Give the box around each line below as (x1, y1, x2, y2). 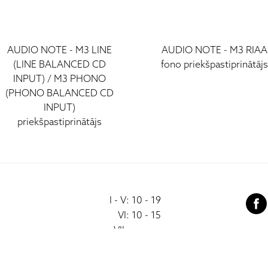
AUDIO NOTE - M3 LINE (7, 44, 112, 56)
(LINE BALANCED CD (13, 59, 106, 71)
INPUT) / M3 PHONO (13, 73, 106, 85)
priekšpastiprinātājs (17, 116, 102, 128)
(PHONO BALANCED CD (5, 87, 114, 99)
